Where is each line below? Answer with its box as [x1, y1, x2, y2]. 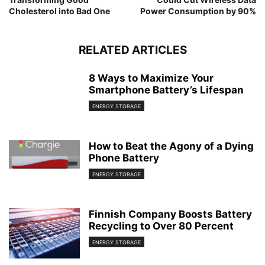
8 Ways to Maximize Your [89, 72, 214, 84]
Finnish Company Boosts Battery [89, 208, 252, 220]
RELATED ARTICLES [78, 43, 187, 57]
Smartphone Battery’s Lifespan [89, 84, 244, 96]
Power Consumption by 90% [140, 6, 256, 16]
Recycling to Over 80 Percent [89, 220, 234, 232]
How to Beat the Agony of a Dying [89, 140, 254, 152]
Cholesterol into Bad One [9, 6, 110, 16]
